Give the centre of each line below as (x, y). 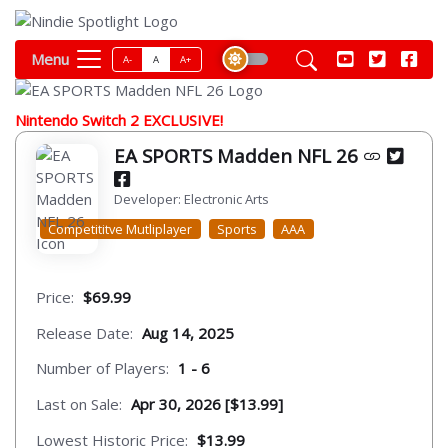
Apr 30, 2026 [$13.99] (207, 404)
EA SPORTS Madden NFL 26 (238, 155)
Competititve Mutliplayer (120, 228)
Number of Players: (102, 368)
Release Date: (84, 332)
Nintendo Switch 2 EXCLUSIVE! (119, 119)
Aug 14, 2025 (188, 332)
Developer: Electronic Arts (191, 198)
